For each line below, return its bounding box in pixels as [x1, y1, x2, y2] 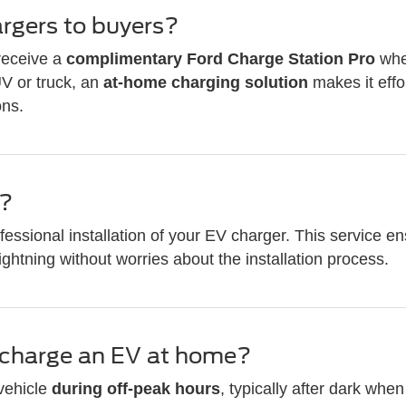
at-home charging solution [103, 72, 309, 92]
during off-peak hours [52, 379, 221, 398]
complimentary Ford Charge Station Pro [66, 49, 376, 68]
